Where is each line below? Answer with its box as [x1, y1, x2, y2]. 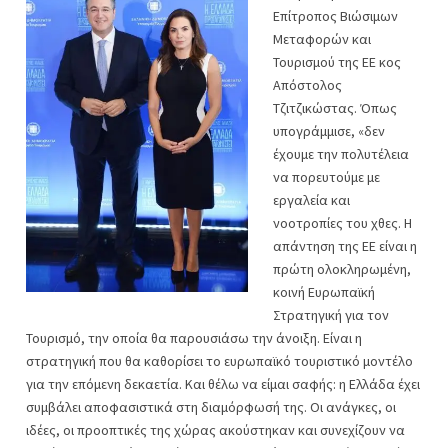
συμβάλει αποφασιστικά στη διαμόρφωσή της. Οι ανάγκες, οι [26, 398, 396, 416]
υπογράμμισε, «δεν [273, 122, 385, 140]
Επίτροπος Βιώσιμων [273, 7, 398, 25]
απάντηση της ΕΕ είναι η [273, 237, 417, 255]
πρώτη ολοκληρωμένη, [273, 260, 411, 278]
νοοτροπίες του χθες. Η [273, 214, 412, 232]
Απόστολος [273, 76, 342, 94]
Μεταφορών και [273, 30, 371, 48]
